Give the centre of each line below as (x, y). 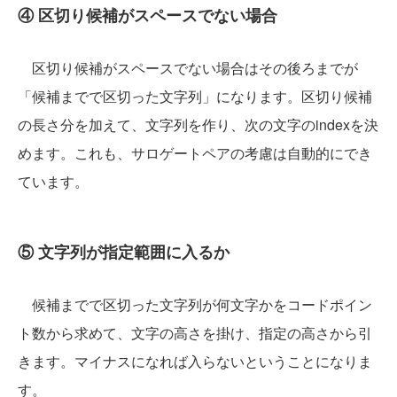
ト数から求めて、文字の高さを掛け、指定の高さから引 (195, 333)
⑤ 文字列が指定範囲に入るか (124, 252)
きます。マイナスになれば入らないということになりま (195, 361)
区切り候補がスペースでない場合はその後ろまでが (188, 68)
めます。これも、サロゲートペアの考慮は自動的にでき (195, 153)
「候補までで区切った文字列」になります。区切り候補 (195, 96)
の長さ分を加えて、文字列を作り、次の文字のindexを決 (198, 125)
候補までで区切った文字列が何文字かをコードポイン (195, 304)
